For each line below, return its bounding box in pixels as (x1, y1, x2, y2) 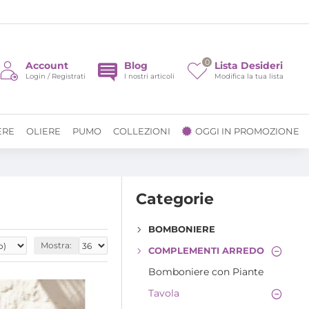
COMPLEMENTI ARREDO (148, 245, 264, 256)
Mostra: (41, 240, 72, 250)
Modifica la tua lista (215, 71, 283, 81)
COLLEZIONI (113, 125, 170, 137)
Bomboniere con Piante (148, 266, 263, 278)
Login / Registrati (26, 71, 86, 81)
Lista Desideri (215, 59, 283, 72)
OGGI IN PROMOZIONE (195, 125, 299, 137)
